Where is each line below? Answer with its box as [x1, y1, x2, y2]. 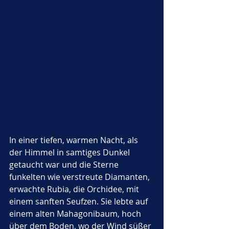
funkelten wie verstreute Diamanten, [9, 171, 152, 182]
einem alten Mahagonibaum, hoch [9, 208, 143, 219]
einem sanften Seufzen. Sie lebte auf [9, 196, 150, 207]
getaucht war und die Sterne [9, 159, 121, 170]
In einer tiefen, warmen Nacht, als [9, 134, 140, 146]
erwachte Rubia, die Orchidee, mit [9, 184, 141, 195]
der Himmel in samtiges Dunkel [9, 147, 132, 158]
